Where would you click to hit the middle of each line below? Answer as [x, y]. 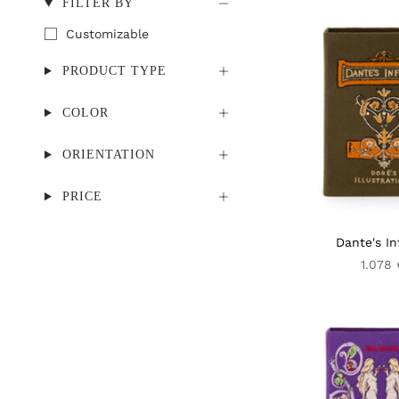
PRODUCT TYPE [114, 71]
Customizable [107, 34]
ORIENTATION [108, 155]
